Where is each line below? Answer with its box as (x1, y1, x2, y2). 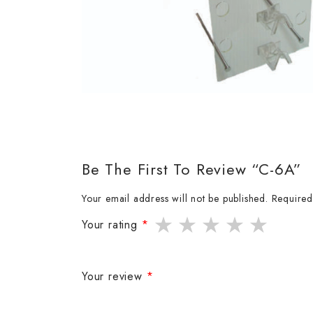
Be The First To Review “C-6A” (82, 158, 302, 181)
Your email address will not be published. (82, 191, 268, 206)
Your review (82, 268, 147, 285)
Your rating (82, 217, 142, 233)
